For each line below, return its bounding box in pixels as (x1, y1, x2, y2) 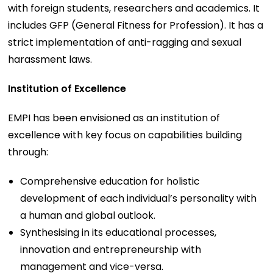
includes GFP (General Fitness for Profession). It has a (8, 18, 264, 32)
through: (8, 144, 49, 159)
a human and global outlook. (20, 208, 156, 222)
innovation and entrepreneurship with (20, 242, 202, 257)
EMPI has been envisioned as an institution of (8, 110, 221, 125)
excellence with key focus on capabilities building (8, 127, 243, 142)
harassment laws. (8, 52, 93, 66)
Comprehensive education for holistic (20, 174, 200, 188)
